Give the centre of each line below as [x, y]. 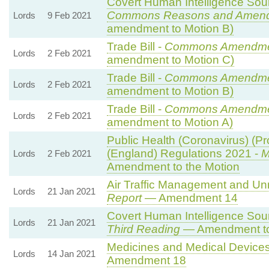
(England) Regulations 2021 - [184, 153]
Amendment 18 [146, 260]
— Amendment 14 [189, 198]
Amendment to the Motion [173, 166]
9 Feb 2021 [69, 15]
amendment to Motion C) [170, 59]
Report [124, 198]
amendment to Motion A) [170, 122]
